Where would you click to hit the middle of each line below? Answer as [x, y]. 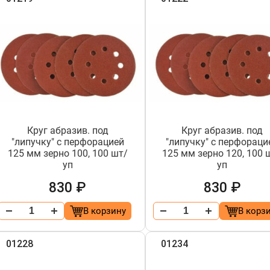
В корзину [104, 211]
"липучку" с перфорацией [67, 142]
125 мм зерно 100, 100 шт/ [67, 153]
